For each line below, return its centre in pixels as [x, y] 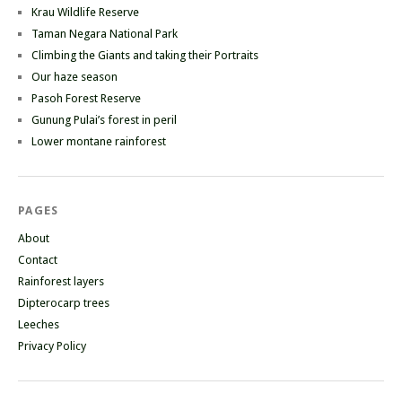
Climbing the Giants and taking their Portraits [145, 55]
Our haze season [74, 76]
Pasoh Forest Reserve [86, 98]
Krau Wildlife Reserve [85, 12]
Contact [38, 259]
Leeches [39, 324]
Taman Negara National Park [105, 33]
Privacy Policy [52, 345]
